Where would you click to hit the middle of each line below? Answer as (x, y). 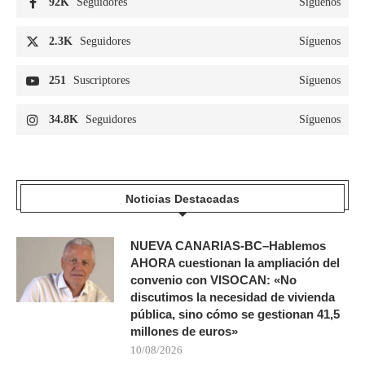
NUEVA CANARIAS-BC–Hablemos (228, 245)
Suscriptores (101, 80)
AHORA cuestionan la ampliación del (235, 262)
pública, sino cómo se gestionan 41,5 (235, 314)
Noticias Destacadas (182, 198)
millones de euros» (184, 331)
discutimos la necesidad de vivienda (233, 297)
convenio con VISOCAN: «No (213, 279)
